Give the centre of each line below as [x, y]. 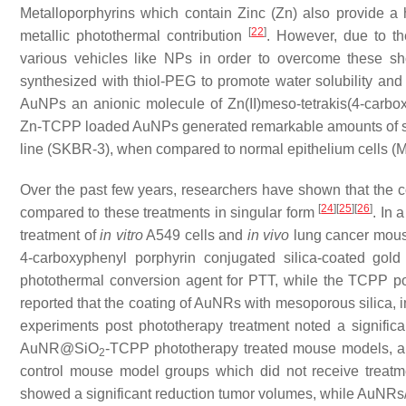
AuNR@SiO [59, 348]
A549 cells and [195, 235]
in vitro [121, 235]
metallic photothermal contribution [135, 36]
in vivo [268, 235]
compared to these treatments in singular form [169, 213]
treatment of [60, 235]
